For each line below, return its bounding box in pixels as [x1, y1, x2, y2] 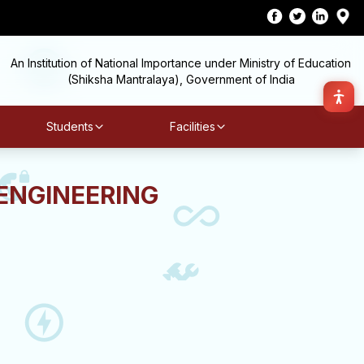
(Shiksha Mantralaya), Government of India [67, 72, 295, 86]
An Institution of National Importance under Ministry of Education [11, 56, 351, 70]
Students [45, 119, 93, 133]
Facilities [169, 119, 215, 133]
